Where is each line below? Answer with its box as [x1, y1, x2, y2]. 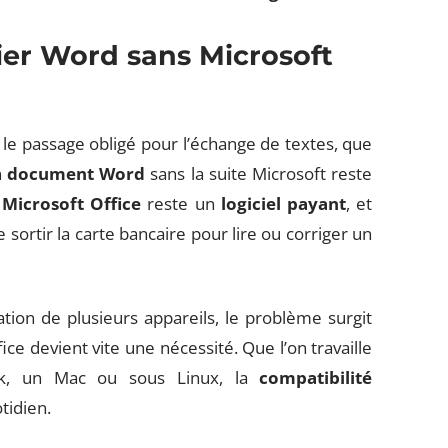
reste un [141, 192, 221, 215]
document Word [6, 162, 146, 185]
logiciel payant [220, 192, 347, 215]
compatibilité [259, 366, 373, 389]
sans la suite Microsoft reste [145, 162, 373, 185]
